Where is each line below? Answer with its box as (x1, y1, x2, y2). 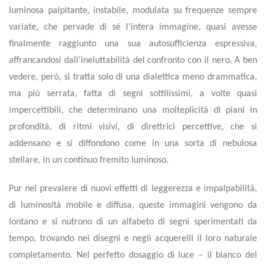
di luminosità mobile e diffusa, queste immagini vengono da (9, 201, 257, 210)
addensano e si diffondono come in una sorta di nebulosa (9, 139, 257, 148)
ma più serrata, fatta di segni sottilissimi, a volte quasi (9, 89, 257, 99)
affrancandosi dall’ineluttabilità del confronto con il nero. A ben (9, 56, 257, 65)
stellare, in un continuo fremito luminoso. (9, 156, 169, 165)
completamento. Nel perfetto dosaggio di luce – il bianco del (9, 251, 257, 260)
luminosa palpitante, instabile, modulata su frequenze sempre (9, 6, 257, 15)
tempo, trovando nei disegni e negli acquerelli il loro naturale (9, 234, 257, 243)
